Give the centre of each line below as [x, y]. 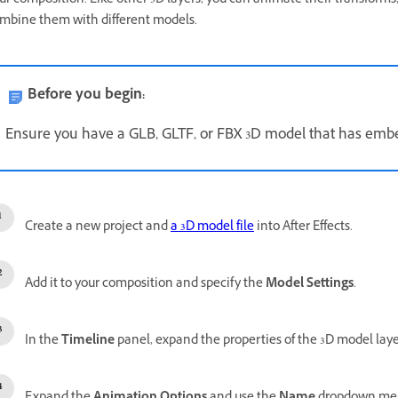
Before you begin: [86, 96]
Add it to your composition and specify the [145, 285]
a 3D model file [212, 228]
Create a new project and [98, 228]
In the [43, 342]
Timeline [88, 342]
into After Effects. [303, 228]
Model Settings [310, 285]
